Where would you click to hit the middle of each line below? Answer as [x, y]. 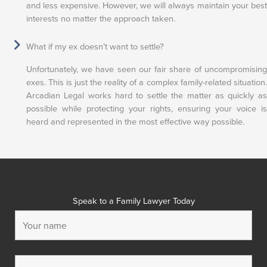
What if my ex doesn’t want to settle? [95, 47]
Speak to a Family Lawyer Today [133, 201]
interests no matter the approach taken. [100, 18]
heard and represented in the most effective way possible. [135, 122]
